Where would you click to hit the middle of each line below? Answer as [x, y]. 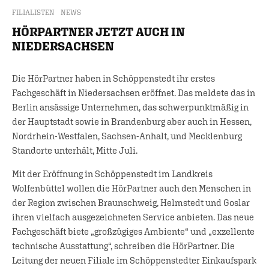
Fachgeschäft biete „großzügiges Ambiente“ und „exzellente [133, 231]
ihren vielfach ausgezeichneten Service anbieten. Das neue [133, 217]
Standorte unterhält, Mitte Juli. [75, 150]
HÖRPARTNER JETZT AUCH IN [98, 31]
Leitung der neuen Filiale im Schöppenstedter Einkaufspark [134, 260]
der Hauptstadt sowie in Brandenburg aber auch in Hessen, [132, 121]
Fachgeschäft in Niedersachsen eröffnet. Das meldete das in [134, 92]
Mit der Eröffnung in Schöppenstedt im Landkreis [112, 174]
